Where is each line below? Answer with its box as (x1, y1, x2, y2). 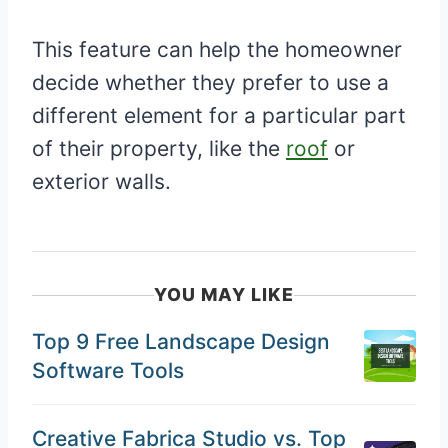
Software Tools (32, 358, 184, 383)
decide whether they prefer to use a (32, 70, 389, 96)
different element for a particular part (32, 103, 406, 129)
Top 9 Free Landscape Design (32, 329, 330, 354)
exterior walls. (32, 169, 171, 195)
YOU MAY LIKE (153, 284, 295, 306)
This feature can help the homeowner (32, 37, 402, 63)
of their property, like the (32, 136, 286, 162)
